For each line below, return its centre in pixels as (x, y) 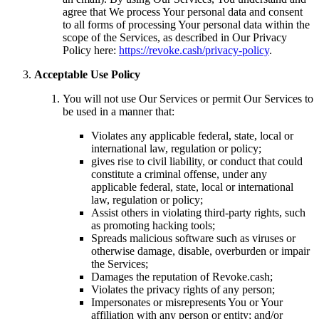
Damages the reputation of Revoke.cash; (182, 276)
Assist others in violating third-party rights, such (198, 212)
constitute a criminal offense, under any (179, 174)
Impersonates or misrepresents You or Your (187, 302)
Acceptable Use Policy (87, 74)
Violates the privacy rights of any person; (183, 289)
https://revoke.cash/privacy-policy (194, 50)
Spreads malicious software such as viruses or (193, 238)
